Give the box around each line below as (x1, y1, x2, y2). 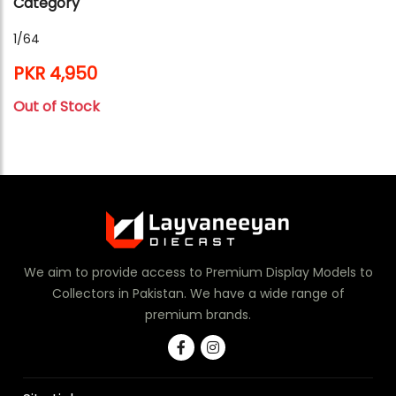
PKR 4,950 (13, 61, 97, 87)
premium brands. (145, 306, 251, 324)
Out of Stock (13, 96, 100, 118)
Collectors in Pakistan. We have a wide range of (51, 285, 345, 303)
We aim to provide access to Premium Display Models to (23, 263, 373, 282)
